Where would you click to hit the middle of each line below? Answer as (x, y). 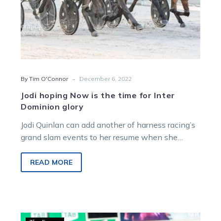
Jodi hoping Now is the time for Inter (98, 95)
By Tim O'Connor (44, 79)
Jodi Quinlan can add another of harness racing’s (108, 125)
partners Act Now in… (60, 149)
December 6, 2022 (106, 79)
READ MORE (51, 162)
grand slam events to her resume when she (99, 137)
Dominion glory (52, 107)
